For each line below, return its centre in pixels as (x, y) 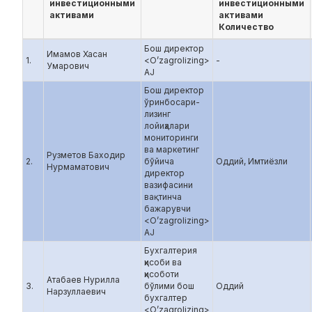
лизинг (157, 114)
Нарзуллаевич (76, 291)
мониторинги (171, 138)
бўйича (159, 161)
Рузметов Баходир (86, 155)
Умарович (68, 66)
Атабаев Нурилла (83, 280)
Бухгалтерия (171, 250)
